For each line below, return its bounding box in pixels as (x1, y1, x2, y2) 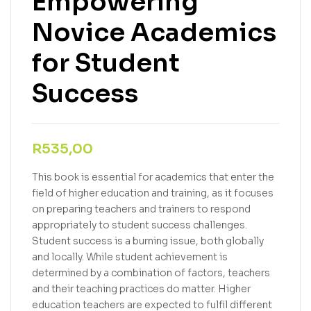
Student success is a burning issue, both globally (32, 234, 264, 247)
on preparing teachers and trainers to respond (32, 202, 251, 215)
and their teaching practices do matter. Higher (32, 282, 251, 295)
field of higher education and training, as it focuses (32, 186, 274, 199)
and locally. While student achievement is (32, 250, 228, 263)
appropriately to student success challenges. (32, 218, 247, 231)
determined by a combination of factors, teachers (32, 266, 270, 279)
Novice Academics (32, 16, 276, 48)
